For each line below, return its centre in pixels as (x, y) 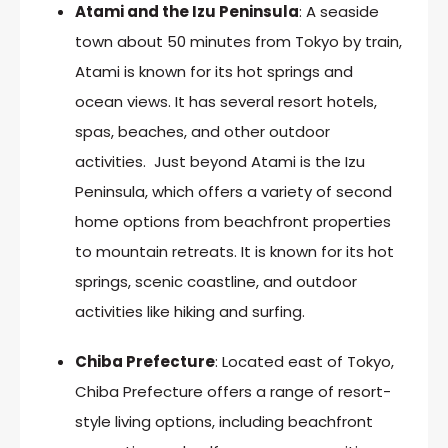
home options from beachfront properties (233, 221)
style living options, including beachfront (224, 421)
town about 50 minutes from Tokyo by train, (238, 41)
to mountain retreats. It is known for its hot (234, 251)
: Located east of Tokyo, (304, 361)
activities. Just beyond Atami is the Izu (220, 161)
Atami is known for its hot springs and (214, 71)
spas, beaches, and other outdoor (202, 131)
